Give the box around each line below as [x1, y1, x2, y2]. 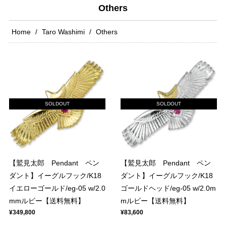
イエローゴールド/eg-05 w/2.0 [9, 184, 105, 192]
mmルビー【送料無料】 [9, 197, 85, 205]
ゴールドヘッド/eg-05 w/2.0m [121, 184, 216, 192]
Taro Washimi [42, 28, 85, 36]
